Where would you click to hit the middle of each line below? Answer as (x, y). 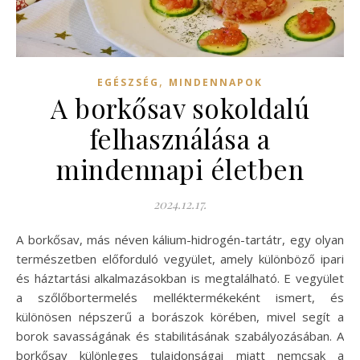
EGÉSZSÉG (128, 82)
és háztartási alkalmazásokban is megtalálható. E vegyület (180, 278)
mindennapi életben (180, 168)
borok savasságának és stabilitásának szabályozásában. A (180, 335)
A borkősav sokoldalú (180, 107)
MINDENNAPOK (216, 82)
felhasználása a (180, 138)
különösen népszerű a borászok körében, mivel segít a (180, 316)
